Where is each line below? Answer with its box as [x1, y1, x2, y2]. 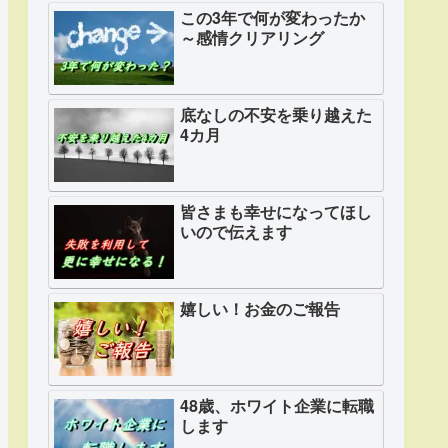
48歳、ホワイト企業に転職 [180, 394, 374, 418]
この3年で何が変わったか [180, 6, 365, 30]
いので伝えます [180, 220, 292, 244]
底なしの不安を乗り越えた [180, 103, 372, 127]
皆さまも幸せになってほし [180, 200, 372, 224]
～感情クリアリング [180, 26, 324, 50]
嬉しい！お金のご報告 [180, 297, 340, 321]
